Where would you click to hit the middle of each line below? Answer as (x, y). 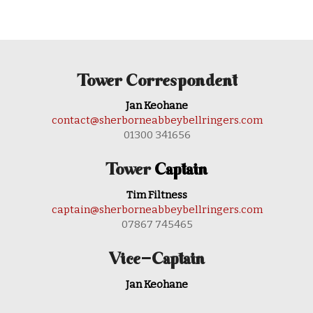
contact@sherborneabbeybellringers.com (157, 121)
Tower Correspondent (157, 82)
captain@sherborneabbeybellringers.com (157, 210)
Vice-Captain (157, 261)
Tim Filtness (157, 195)
